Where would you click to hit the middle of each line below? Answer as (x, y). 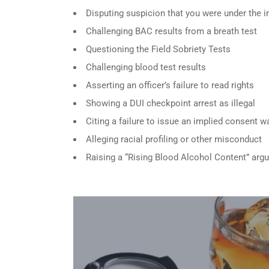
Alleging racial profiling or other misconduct (174, 139)
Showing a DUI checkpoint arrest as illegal (171, 103)
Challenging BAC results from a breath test (171, 31)
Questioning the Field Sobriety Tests (158, 49)
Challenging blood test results (146, 67)
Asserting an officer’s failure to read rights (170, 85)
